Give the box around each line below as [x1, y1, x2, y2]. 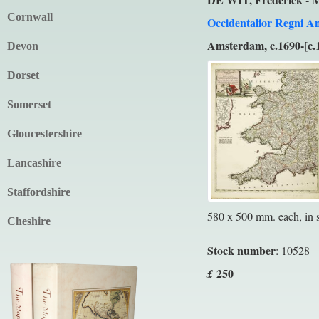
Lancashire [7, 157, 61, 169]
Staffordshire [7, 186, 70, 198]
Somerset [7, 98, 51, 110]
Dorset [7, 69, 39, 81]
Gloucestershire [7, 127, 82, 140]
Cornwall [7, 11, 53, 23]
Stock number [206, 242, 276, 258]
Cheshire [7, 215, 51, 227]
